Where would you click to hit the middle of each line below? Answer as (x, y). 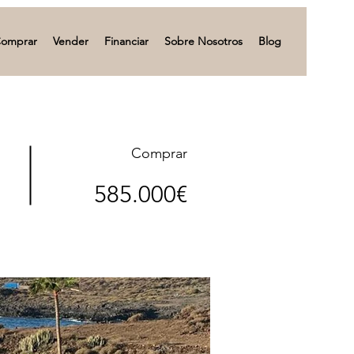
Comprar (159, 153)
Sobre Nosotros (203, 41)
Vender (71, 41)
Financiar (126, 41)
